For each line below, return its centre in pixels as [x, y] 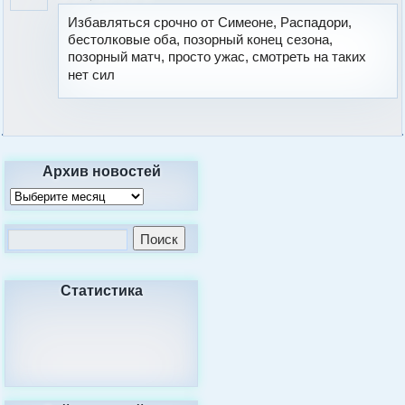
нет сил [94, 74]
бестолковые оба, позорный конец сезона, [201, 39]
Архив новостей [101, 170]
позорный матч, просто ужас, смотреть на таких [217, 56]
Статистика [101, 289]
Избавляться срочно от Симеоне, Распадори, [210, 22]
